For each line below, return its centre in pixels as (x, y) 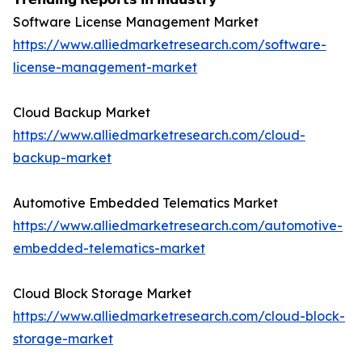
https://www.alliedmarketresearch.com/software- (170, 45)
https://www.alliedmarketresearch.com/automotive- (178, 226)
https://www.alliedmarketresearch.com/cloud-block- (179, 316)
